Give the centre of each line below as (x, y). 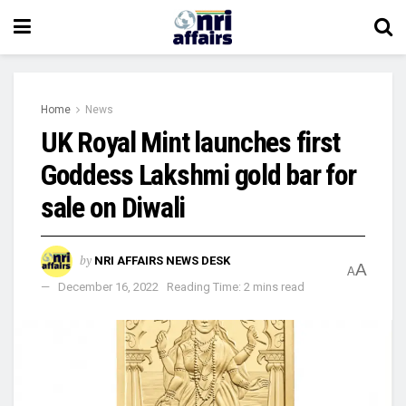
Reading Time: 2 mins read (236, 286)
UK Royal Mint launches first (191, 142)
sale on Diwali (113, 208)
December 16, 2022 (108, 286)
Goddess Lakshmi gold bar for (199, 175)
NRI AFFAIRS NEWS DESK (162, 260)
